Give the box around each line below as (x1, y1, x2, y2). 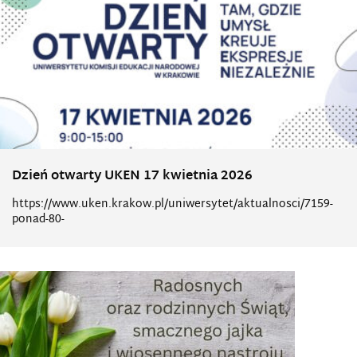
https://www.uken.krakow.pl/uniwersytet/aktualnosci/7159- (12, 194, 333, 214)
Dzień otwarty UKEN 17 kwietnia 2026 (12, 165, 253, 188)
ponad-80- (12, 210, 65, 229)
